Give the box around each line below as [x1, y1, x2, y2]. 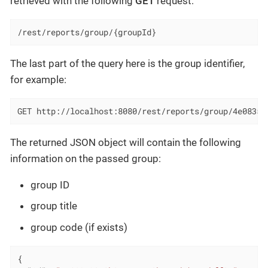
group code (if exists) [31, 221, 127, 233]
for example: [10, 74, 66, 86]
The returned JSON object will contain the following [10, 136, 241, 148]
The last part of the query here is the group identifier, [10, 57, 245, 70]
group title [31, 200, 77, 212]
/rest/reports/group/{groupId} [17, 27, 156, 38]
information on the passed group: [10, 152, 161, 165]
